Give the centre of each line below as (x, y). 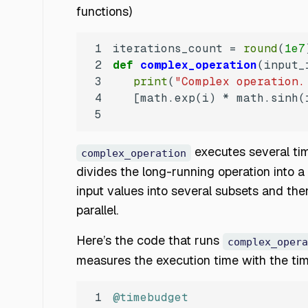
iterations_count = (178, 49)
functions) (106, 12)
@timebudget (151, 298)
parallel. (97, 210)
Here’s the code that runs (150, 241)
